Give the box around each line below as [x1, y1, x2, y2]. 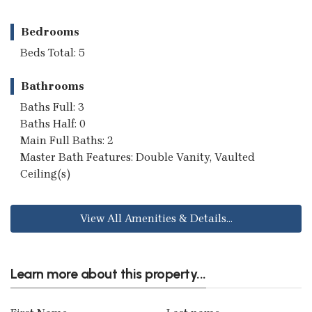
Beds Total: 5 [20, 45, 85, 59]
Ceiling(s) [20, 166, 70, 180]
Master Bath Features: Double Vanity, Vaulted [20, 150, 255, 164]
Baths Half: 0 [20, 116, 86, 130]
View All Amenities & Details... [79, 211, 233, 225]
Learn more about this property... [10, 265, 206, 282]
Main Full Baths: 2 [20, 133, 114, 147]
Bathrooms [21, 79, 84, 93]
